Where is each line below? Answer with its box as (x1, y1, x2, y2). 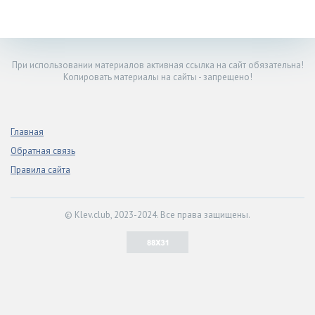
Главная (11, 126, 44, 139)
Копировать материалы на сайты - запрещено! (63, 71, 252, 84)
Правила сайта (11, 164, 70, 176)
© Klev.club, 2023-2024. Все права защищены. (65, 209, 250, 221)
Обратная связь (11, 145, 75, 157)
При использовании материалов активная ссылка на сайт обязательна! (11, 59, 304, 72)
